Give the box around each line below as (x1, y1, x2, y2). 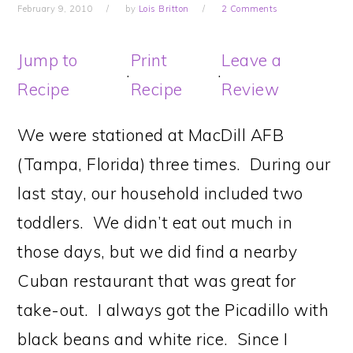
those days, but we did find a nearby (17, 241, 298, 262)
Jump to (17, 50, 78, 70)
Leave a (221, 50, 282, 70)
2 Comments (221, 3, 278, 14)
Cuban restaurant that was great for (17, 270, 296, 291)
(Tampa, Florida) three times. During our (17, 154, 331, 174)
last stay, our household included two (17, 183, 303, 203)
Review (221, 79, 280, 99)
